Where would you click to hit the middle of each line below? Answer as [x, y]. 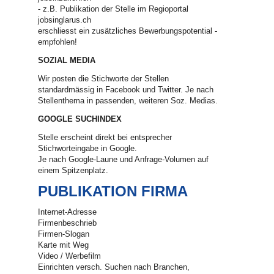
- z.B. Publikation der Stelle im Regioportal [113, 9]
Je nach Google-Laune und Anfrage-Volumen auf [124, 159]
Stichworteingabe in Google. [88, 148]
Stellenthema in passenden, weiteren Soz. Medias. [128, 101]
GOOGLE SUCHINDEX [80, 119]
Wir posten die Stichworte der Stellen [104, 79]
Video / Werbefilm [70, 256]
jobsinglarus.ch [65, 20]
